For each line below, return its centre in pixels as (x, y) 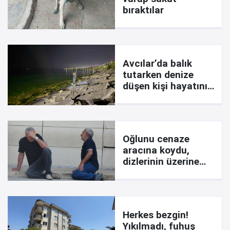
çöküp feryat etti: (162, 173)
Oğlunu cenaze (156, 139)
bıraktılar (143, 10)
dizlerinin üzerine (161, 162)
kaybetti (141, 97)
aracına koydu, (156, 150)
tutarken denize (158, 74)
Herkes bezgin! (156, 215)
